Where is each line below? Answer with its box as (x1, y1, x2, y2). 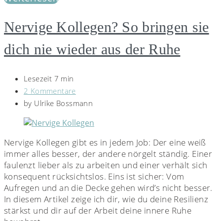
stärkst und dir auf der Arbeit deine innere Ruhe (4, 205, 192, 217)
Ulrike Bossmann (34, 98, 93, 109)
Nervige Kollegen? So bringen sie (4, 19, 209, 36)
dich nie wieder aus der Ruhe (4, 41, 181, 58)
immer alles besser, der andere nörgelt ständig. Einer (4, 148, 213, 160)
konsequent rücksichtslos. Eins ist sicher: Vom (4, 171, 184, 183)
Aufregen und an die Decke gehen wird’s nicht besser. (4, 182, 213, 194)
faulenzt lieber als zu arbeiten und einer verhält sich (4, 159, 208, 171)
